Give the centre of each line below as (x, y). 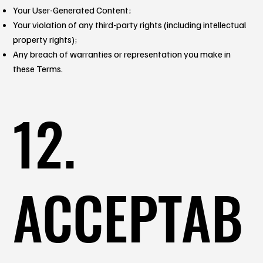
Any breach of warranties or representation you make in (122, 54)
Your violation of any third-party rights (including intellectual (130, 24)
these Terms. (38, 68)
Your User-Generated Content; (72, 10)
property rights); (45, 39)
